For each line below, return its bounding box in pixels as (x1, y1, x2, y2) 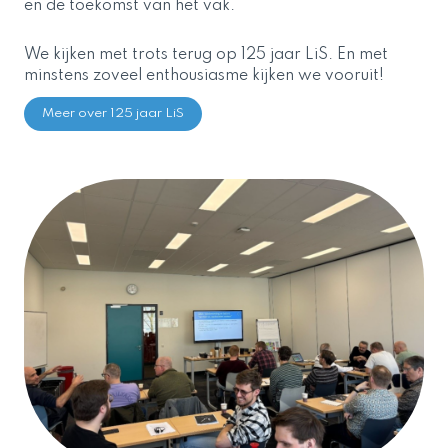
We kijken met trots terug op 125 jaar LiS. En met (24, 47, 388, 64)
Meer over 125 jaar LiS (42, 107, 184, 121)
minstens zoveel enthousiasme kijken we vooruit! (24, 68, 384, 85)
